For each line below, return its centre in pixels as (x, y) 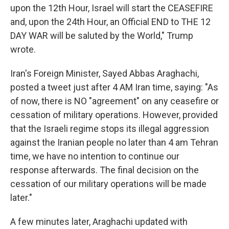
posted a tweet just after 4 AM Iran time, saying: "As (114, 87)
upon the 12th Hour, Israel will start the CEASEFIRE (112, 8)
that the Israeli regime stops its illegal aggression (110, 129)
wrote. (23, 49)
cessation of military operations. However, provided (114, 115)
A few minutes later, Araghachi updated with (99, 222)
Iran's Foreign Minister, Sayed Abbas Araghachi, (105, 73)
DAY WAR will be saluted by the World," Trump (102, 36)
